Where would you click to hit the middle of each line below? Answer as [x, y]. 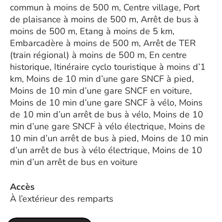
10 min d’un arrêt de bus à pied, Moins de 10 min [109, 138]
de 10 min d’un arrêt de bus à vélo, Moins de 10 [107, 114]
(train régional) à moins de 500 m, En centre [98, 55]
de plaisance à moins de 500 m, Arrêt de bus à [104, 19]
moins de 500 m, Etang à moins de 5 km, [92, 31]
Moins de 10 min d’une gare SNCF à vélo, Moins [106, 102]
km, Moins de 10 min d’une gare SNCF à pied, [102, 79]
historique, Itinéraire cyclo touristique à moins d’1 [108, 67]
